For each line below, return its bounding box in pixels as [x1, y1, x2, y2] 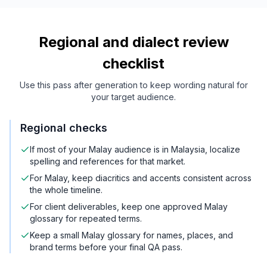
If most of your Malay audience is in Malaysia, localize [30, 144, 240, 155]
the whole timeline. [30, 185, 103, 195]
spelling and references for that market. [30, 156, 185, 167]
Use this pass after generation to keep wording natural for [19, 80, 248, 91]
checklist [103, 55, 164, 73]
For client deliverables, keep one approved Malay [30, 201, 228, 212]
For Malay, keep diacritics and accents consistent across [30, 173, 252, 184]
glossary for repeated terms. [30, 213, 142, 224]
